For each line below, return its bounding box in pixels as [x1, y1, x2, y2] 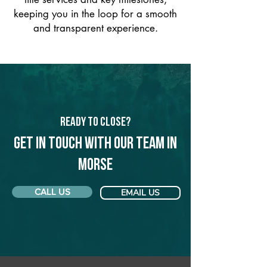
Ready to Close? [60, 116, 131, 129]
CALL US [34, 187, 70, 197]
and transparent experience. [33, 21, 158, 35]
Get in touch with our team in [14, 136, 177, 153]
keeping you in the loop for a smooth [14, 7, 177, 20]
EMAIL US [121, 187, 160, 198]
